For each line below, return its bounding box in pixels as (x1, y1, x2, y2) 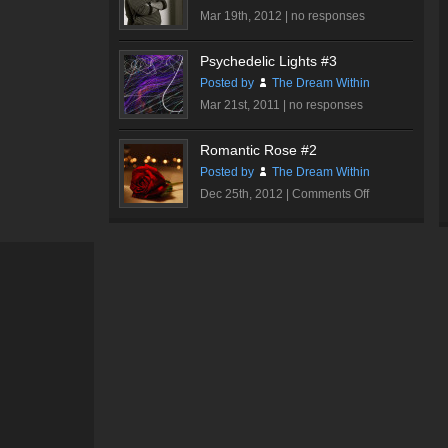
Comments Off (292, 187, 369, 201)
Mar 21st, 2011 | (200, 98, 289, 112)
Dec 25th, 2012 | (200, 187, 292, 201)
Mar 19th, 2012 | (200, 9, 291, 23)
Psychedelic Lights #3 (200, 53, 337, 69)
